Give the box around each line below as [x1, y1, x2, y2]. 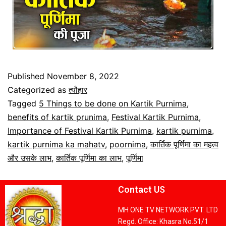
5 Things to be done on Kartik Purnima [39, 98, 187, 109]
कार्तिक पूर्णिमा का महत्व [150, 139, 218, 150]
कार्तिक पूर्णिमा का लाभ [56, 153, 122, 163]
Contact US [118, 184, 165, 195]
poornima [109, 139, 146, 150]
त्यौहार [69, 85, 87, 95]
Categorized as [8, 85, 69, 95]
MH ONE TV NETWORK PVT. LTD [118, 206, 218, 214]
